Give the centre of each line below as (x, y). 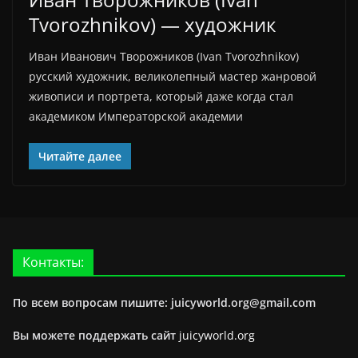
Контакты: (53, 262)
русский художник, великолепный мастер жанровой (173, 76)
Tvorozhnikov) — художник (152, 24)
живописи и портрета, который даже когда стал (161, 96)
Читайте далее (80, 156)
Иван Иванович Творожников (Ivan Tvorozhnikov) (164, 56)
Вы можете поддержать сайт (96, 335)
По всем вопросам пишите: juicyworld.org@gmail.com (164, 302)
